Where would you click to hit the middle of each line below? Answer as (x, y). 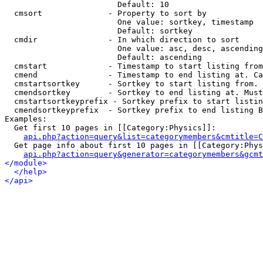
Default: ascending (103, 57)
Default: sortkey (99, 31)
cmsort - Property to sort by (106, 13)
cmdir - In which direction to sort (122, 40)
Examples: (26, 119)
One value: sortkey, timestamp (129, 22)
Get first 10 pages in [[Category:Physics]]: (110, 128)
